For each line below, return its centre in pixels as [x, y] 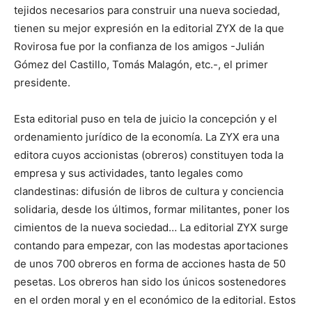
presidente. [42, 83]
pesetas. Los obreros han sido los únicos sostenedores [150, 282]
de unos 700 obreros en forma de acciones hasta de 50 [150, 264]
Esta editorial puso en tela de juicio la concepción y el [146, 119]
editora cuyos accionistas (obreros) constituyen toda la [149, 155]
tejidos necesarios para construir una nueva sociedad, [147, 10]
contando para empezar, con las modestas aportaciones [151, 245]
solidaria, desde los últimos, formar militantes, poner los [152, 209]
